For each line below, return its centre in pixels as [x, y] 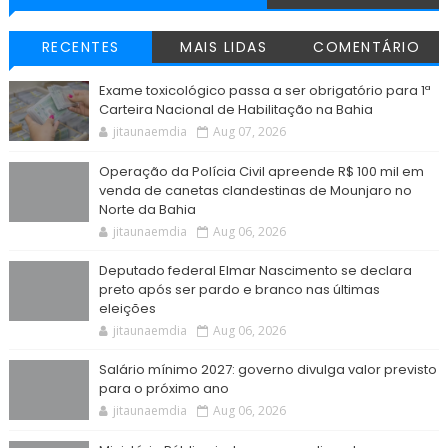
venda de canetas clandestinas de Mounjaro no [255, 191]
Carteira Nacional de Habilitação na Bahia [235, 110]
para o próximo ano [163, 389]
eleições [127, 309]
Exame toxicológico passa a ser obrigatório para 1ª [264, 91]
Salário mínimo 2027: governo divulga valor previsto [267, 370]
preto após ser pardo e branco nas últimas [239, 290]
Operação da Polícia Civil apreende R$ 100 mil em [261, 172]
